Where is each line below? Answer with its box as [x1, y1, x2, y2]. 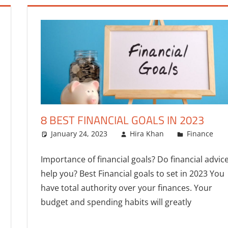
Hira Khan [130, 129, 164, 139]
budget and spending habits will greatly [40, 196, 191, 208]
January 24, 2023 [50, 129, 107, 139]
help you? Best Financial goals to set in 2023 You [40, 168, 224, 180]
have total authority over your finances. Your [40, 182, 212, 194]
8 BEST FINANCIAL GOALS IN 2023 [40, 111, 204, 129]
